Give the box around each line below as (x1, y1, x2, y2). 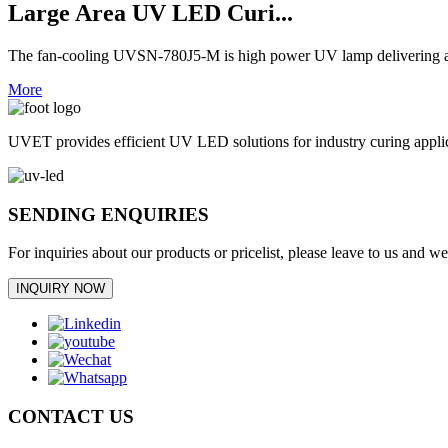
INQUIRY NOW (16, 281, 105, 297)
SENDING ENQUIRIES (8, 203, 209, 225)
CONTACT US (8, 405, 134, 427)
